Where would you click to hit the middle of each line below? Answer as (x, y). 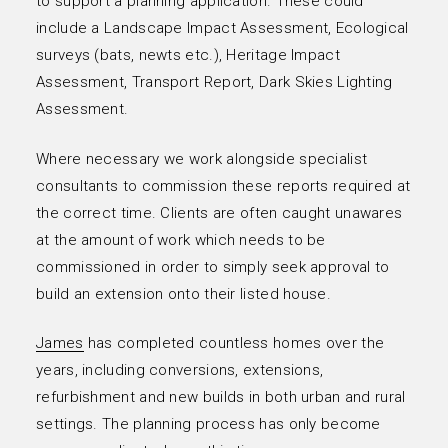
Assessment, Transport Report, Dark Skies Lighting (214, 82)
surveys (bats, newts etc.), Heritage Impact (188, 55)
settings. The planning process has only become (208, 424)
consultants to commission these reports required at (223, 185)
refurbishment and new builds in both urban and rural (221, 397)
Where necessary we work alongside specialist (202, 158)
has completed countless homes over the (234, 343)
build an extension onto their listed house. (183, 293)
